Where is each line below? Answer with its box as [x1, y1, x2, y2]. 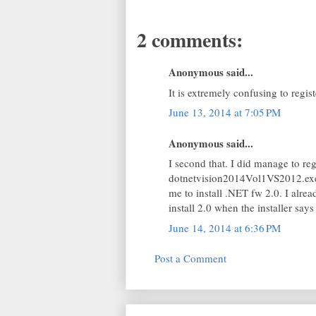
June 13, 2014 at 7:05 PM [169, 105, 281, 119]
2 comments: [137, 25, 243, 54]
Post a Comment [154, 251, 226, 265]
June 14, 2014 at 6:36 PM [169, 220, 281, 235]
